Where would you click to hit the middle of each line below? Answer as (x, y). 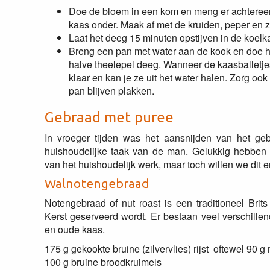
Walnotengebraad (97, 184)
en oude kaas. (74, 229)
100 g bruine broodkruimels (103, 262)
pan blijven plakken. (111, 91)
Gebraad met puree (109, 117)
